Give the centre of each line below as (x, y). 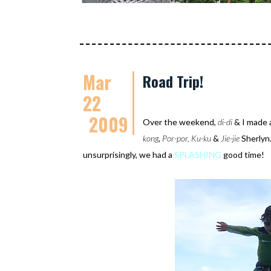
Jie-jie (230, 138)
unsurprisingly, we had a (129, 155)
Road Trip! (173, 81)
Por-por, (176, 138)
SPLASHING (198, 155)
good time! (243, 155)
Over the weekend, (180, 122)
